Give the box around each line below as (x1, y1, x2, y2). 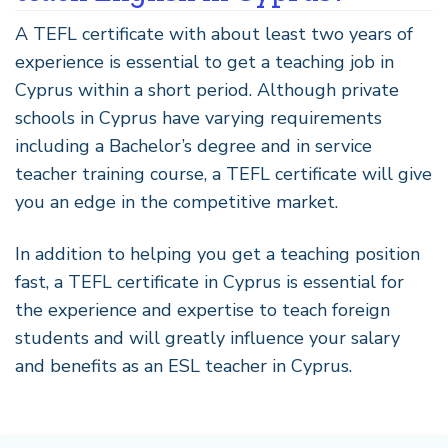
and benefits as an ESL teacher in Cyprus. (15, 353, 352, 378)
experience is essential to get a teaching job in (15, 49, 394, 74)
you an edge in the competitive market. (15, 189, 338, 214)
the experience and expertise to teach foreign (15, 297, 390, 322)
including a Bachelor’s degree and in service (15, 133, 372, 158)
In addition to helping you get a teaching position (15, 241, 420, 266)
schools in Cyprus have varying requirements (15, 105, 382, 130)
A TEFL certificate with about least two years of (15, 21, 413, 46)
